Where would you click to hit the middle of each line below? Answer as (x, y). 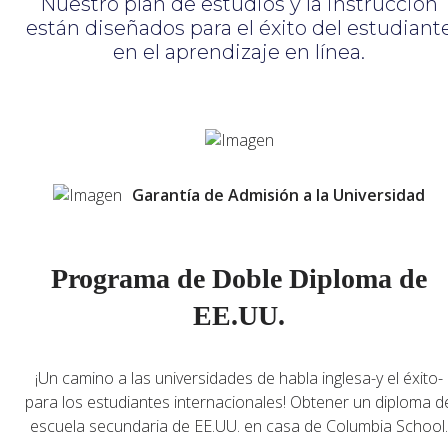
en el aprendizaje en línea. (239, 52)
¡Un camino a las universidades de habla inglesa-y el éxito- (239, 377)
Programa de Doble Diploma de (239, 279)
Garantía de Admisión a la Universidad (278, 195)
